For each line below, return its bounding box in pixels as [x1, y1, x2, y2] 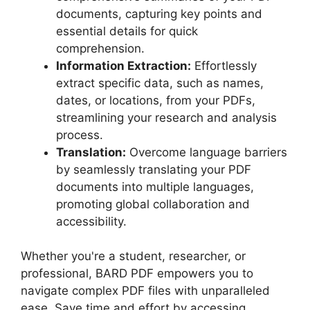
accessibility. [56, 214, 127, 228]
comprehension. [56, 41, 145, 55]
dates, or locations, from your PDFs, [56, 93, 255, 107]
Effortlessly [191, 58, 257, 73]
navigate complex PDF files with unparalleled [21, 284, 270, 298]
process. [56, 127, 103, 142]
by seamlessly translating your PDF [56, 162, 251, 176]
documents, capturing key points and [56, 6, 262, 21]
